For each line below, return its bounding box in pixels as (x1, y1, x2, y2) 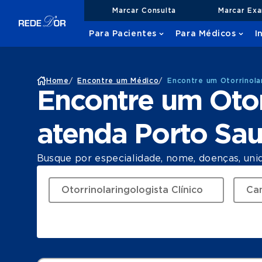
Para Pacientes (89, 30, 157, 38)
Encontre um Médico (77, 77, 159, 84)
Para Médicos (175, 30, 236, 38)
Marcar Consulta (112, 6, 176, 14)
